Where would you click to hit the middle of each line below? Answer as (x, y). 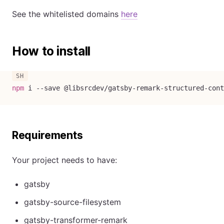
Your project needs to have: (64, 160)
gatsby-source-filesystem (72, 202)
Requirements (47, 135)
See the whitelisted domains (66, 14)
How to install (51, 51)
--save (48, 88)
